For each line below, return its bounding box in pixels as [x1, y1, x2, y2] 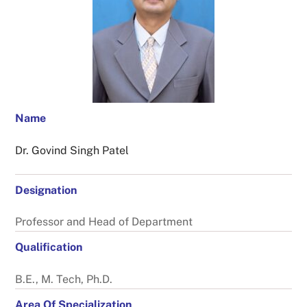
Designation [15, 183, 77, 197]
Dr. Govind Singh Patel [15, 143, 130, 157]
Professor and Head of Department [15, 215, 193, 229]
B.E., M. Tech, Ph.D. [15, 273, 113, 286]
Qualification [15, 241, 83, 254]
